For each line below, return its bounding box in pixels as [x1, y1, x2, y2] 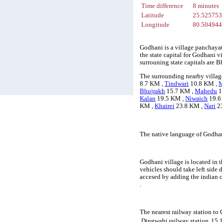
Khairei [155, 103, 175, 110]
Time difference [141, 2, 184, 10]
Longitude [141, 21, 170, 29]
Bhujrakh [140, 88, 166, 95]
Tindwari [165, 80, 189, 88]
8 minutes [193, 2, 220, 10]
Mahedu [195, 88, 218, 95]
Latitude [141, 12, 165, 19]
